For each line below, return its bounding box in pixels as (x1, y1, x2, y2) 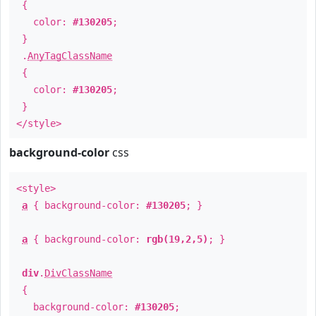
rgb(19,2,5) (146, 233, 208, 245)
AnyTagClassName (28, 50, 112, 61)
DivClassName (44, 267, 112, 279)
